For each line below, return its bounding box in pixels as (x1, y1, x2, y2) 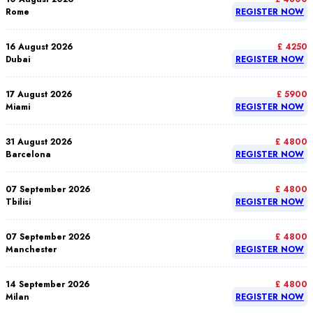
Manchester (6, 243, 57, 256)
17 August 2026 (6, 88, 72, 101)
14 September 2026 (6, 278, 89, 291)
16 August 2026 (6, 41, 73, 53)
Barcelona (6, 148, 51, 161)
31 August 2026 (6, 136, 72, 148)
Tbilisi (6, 196, 31, 208)
